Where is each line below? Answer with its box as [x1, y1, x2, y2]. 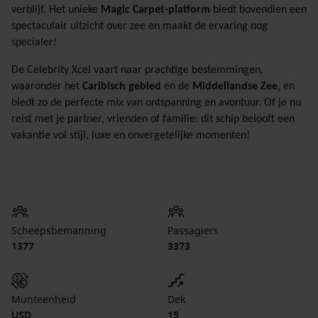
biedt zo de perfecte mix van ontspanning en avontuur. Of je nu [11, 97, 301, 109]
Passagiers [168, 224, 219, 238]
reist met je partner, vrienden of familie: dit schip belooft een [11, 114, 295, 125]
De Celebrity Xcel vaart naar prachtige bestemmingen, [11, 65, 263, 76]
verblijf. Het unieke [11, 4, 101, 16]
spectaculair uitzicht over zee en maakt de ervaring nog [11, 21, 268, 32]
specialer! [11, 37, 57, 48]
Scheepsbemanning [11, 224, 106, 238]
